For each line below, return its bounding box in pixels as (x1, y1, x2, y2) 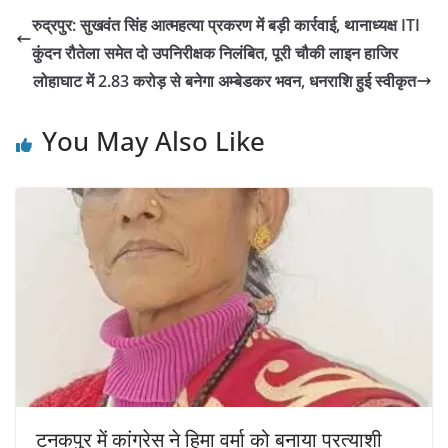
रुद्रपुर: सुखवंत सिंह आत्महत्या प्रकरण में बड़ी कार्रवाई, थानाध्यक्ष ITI (32, 14, 420, 37)
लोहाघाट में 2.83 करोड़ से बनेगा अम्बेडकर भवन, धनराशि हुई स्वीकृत (33, 70, 416, 93)
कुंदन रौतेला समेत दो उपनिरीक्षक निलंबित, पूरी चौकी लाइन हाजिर (32, 42, 398, 65)
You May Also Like (42, 123, 265, 160)
